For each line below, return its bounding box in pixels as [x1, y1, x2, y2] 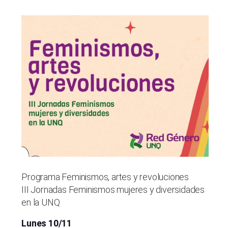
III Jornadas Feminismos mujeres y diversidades [21, 184, 205, 195]
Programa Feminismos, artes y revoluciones [21, 171, 189, 182]
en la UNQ [21, 196, 60, 208]
